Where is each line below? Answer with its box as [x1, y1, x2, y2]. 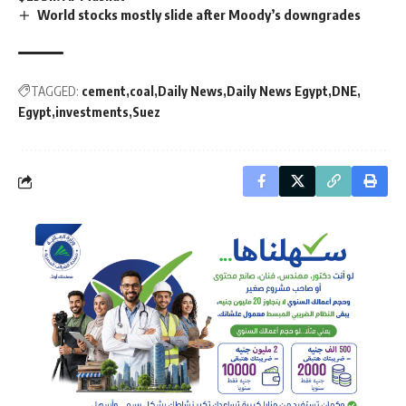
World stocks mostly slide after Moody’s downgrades [37, 5, 362, 23]
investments [55, 104, 129, 121]
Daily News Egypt [227, 83, 328, 100]
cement [82, 83, 126, 100]
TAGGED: [31, 83, 79, 100]
